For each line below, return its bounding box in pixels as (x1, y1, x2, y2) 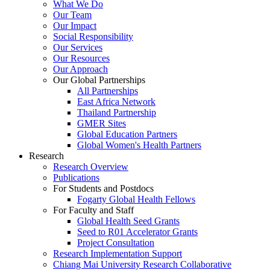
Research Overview (53, 161, 128, 172)
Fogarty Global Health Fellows (77, 193, 195, 204)
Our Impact (53, 20, 96, 31)
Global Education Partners (77, 128, 177, 139)
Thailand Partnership (77, 107, 156, 118)
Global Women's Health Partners (77, 139, 201, 150)
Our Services (53, 42, 102, 52)
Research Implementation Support (53, 248, 182, 259)
